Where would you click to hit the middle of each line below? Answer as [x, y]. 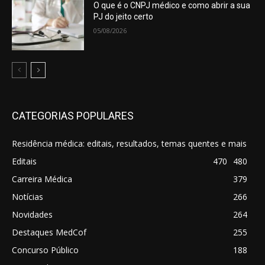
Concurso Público [45, 250]
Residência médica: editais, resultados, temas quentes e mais [129, 144]
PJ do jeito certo [124, 16]
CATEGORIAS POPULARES [73, 116]
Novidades [32, 215]
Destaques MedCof [49, 232]
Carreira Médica [42, 179]
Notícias [28, 197]
